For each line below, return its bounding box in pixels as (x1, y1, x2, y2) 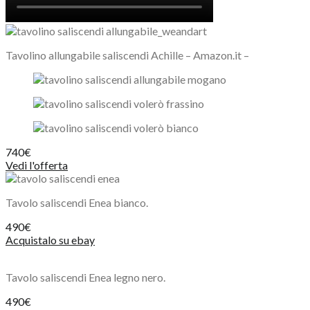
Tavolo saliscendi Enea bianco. (6, 195, 148, 209)
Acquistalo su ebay (6, 232, 95, 246)
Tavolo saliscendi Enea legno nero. (6, 270, 165, 284)
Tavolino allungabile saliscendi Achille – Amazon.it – (6, 48, 249, 62)
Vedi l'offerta (6, 158, 68, 172)
